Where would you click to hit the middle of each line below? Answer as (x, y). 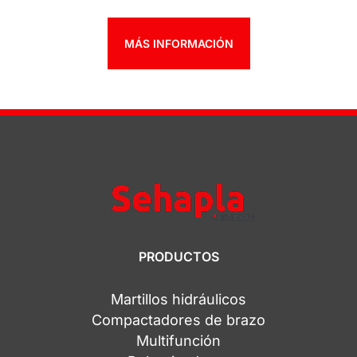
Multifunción (178, 341)
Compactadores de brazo (178, 320)
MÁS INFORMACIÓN (178, 43)
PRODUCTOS (178, 257)
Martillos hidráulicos (178, 299)
